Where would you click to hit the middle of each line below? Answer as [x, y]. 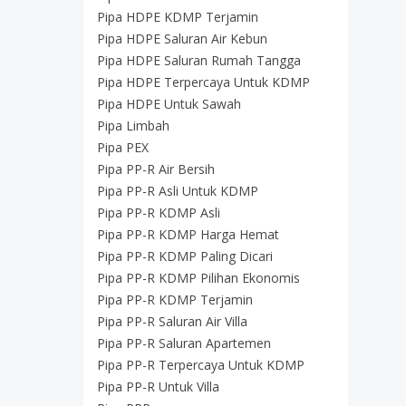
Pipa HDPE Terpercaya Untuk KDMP [203, 82]
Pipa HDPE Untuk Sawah [169, 104]
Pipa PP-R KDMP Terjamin [175, 300]
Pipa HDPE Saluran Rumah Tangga [199, 60]
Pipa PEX [123, 147]
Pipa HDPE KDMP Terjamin [178, 17]
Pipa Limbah [133, 126]
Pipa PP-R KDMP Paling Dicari [185, 256]
